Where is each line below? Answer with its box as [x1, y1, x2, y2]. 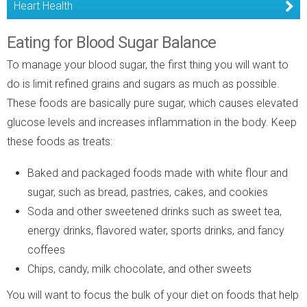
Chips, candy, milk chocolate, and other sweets [27, 262, 251, 275]
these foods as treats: [7, 134, 112, 148]
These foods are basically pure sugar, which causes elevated [7, 96, 298, 110]
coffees [27, 243, 65, 256]
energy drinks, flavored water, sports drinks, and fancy [27, 223, 284, 237]
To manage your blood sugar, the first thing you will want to [7, 58, 288, 71]
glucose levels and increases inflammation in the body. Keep [7, 115, 297, 129]
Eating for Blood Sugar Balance [7, 32, 216, 52]
